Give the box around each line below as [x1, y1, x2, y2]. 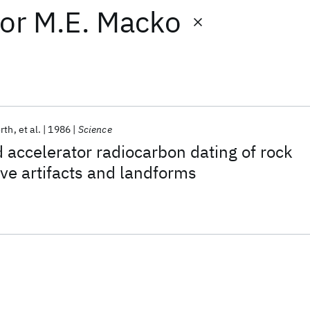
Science [77, 123, 112, 136]
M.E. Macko [33, 3, 181, 41]
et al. [19, 123, 41, 136]
